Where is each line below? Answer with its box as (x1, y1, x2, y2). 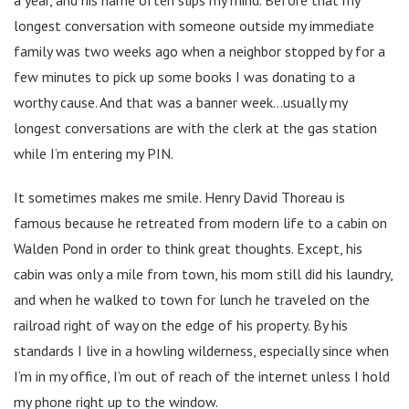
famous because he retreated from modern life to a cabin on (14, 213, 387, 232)
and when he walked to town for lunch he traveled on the (14, 289, 370, 309)
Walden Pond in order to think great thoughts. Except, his (14, 238, 362, 257)
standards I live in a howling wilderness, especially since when (14, 341, 389, 360)
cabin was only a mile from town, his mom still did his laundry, (14, 264, 393, 283)
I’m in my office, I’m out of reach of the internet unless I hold (14, 366, 390, 385)
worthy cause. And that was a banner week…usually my (14, 92, 347, 111)
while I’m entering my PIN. (14, 143, 173, 163)
